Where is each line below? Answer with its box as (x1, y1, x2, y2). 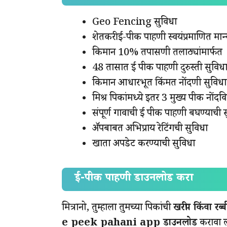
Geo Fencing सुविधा (92, 15, 177, 31)
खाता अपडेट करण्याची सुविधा (92, 136, 195, 153)
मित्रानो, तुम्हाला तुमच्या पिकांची (62, 200, 173, 217)
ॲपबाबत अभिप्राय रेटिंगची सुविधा (92, 121, 208, 138)
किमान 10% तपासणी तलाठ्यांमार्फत (92, 45, 222, 62)
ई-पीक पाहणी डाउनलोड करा (74, 170, 193, 188)
